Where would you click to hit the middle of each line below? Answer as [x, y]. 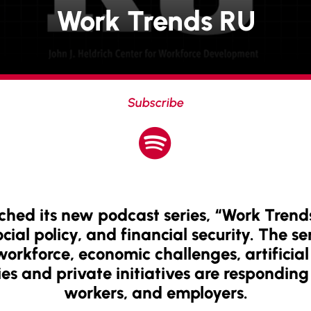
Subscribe [155, 102]
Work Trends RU [155, 20]
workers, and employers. [155, 292]
